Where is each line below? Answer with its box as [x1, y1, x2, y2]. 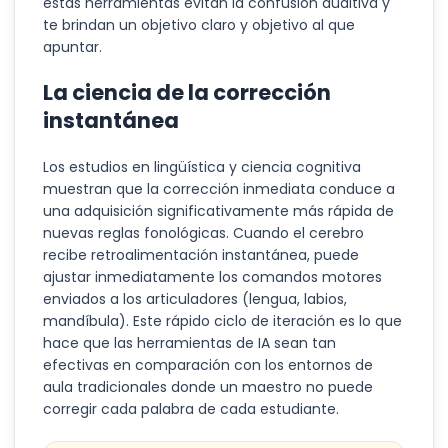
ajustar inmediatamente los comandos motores [43, 267, 382, 287]
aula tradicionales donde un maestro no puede [43, 377, 373, 397]
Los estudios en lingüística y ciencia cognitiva [43, 157, 361, 177]
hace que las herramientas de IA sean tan [43, 333, 336, 353]
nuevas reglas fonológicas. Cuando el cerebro [43, 223, 364, 243]
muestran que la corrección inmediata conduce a [43, 179, 395, 199]
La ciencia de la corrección [43, 78, 331, 107]
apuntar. [43, 37, 102, 57]
